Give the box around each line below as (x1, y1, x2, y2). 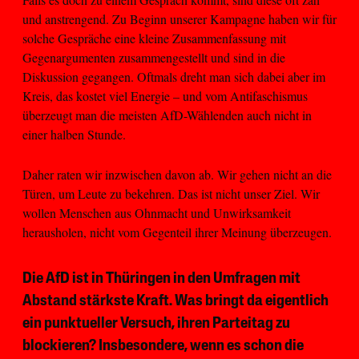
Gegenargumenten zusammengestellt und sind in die (22, 48, 285, 66)
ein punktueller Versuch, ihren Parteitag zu (22, 316, 290, 333)
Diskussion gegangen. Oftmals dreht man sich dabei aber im (22, 67, 325, 85)
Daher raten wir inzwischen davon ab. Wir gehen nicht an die (22, 166, 332, 184)
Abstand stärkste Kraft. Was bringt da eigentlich (22, 293, 329, 310)
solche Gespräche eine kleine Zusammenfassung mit (22, 29, 286, 46)
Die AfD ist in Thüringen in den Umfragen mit (22, 271, 301, 288)
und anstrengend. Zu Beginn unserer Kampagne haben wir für (22, 10, 337, 27)
